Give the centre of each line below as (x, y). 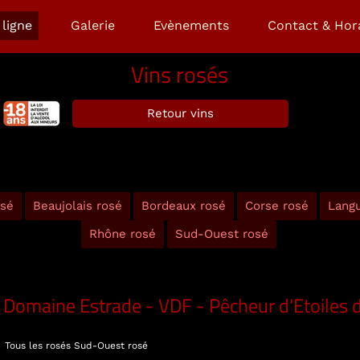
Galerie (93, 25)
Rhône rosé (122, 234)
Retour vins (180, 113)
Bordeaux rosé (184, 206)
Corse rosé (277, 206)
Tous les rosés (38, 346)
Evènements (191, 25)
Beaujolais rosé (78, 206)
